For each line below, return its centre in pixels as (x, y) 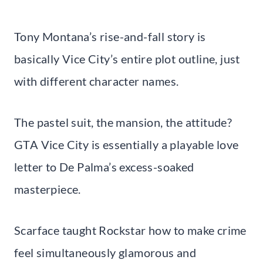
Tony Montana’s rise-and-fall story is (110, 36)
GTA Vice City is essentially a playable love (127, 144)
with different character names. (97, 81)
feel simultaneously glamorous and (105, 252)
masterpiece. (48, 189)
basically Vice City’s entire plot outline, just (127, 58)
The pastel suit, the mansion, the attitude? (123, 122)
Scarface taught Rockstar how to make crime (130, 230)
